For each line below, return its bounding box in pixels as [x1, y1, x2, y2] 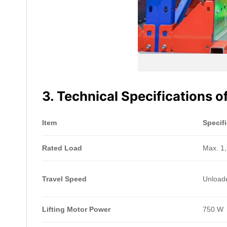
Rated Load [42, 144, 82, 153]
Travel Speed [42, 175, 87, 183]
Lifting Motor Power [42, 205, 110, 214]
